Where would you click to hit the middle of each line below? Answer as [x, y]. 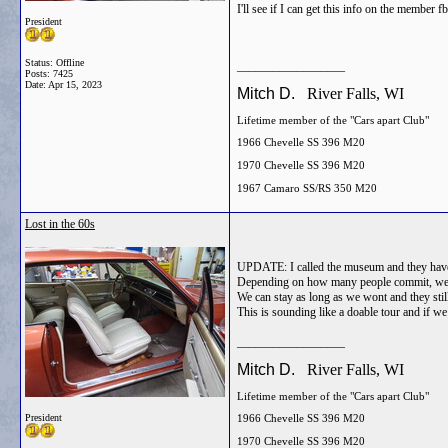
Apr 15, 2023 [75, 84]
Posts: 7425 [49, 73]
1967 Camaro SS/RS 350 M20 [307, 187]
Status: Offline [54, 62]
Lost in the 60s [60, 224]
